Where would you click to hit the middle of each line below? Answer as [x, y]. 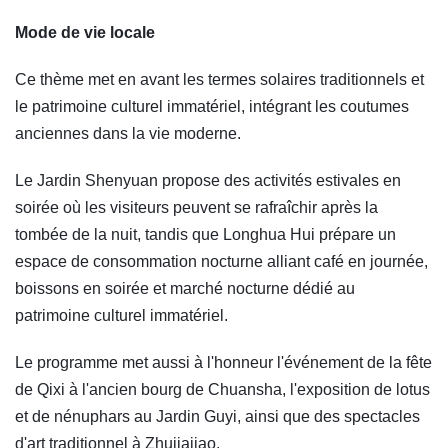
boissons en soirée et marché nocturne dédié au [185, 289]
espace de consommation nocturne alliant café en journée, [221, 262]
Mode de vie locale [85, 33]
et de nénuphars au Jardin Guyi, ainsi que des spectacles [217, 417]
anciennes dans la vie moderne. [128, 134]
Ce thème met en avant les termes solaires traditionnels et [219, 80]
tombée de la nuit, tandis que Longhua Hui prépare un [205, 235]
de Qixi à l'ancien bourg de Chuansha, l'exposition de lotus [222, 390]
